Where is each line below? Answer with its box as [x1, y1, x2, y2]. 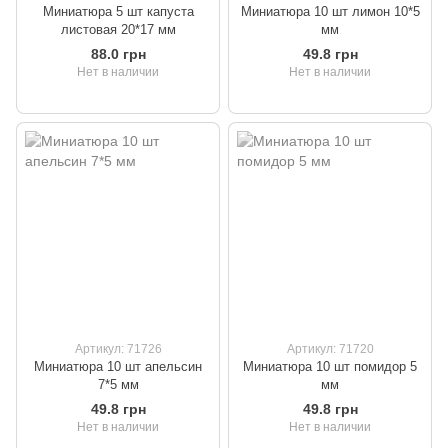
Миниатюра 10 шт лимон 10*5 [240, 4, 420, 20]
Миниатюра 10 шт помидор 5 [243, 359, 417, 375]
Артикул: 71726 [74, 342, 162, 357]
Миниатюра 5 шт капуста [42, 4, 194, 20]
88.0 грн [90, 46, 146, 63]
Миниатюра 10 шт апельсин [34, 359, 202, 375]
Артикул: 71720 [286, 342, 374, 357]
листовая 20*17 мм [60, 22, 176, 38]
